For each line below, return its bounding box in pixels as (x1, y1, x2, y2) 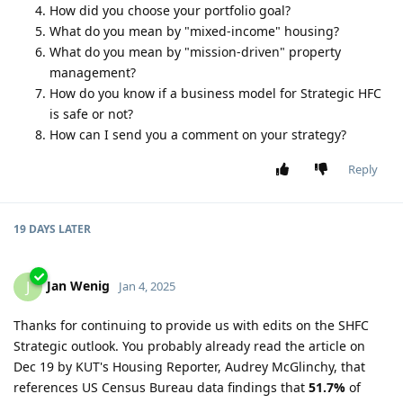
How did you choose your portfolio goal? (49, 2, 291, 20)
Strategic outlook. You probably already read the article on (13, 337, 365, 355)
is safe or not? (49, 105, 133, 123)
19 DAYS (13, 221, 56, 237)
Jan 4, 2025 (119, 277, 175, 294)
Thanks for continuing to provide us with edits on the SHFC (13, 317, 369, 335)
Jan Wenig (47, 276, 110, 294)
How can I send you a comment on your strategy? (49, 126, 346, 144)
